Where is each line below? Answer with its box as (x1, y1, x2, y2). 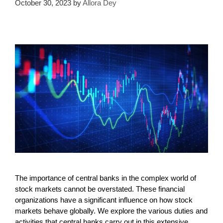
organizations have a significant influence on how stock (15, 195, 193, 204)
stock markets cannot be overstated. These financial (15, 184, 185, 193)
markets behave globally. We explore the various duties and (15, 206, 208, 215)
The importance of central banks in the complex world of (15, 173, 196, 182)
